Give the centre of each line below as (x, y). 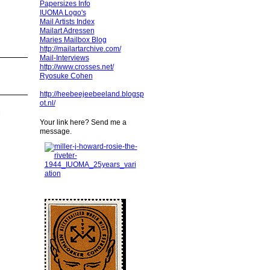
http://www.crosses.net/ (77, 67)
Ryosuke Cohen (66, 76)
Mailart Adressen (67, 30)
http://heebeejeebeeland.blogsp (92, 94)
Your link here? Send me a (83, 122)
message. (55, 131)
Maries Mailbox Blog (73, 39)
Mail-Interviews (64, 58)
